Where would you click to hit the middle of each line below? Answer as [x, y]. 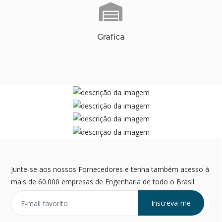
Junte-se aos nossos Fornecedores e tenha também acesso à [110, 169]
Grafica [111, 37]
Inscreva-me [171, 203]
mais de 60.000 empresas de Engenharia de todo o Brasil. [103, 182]
